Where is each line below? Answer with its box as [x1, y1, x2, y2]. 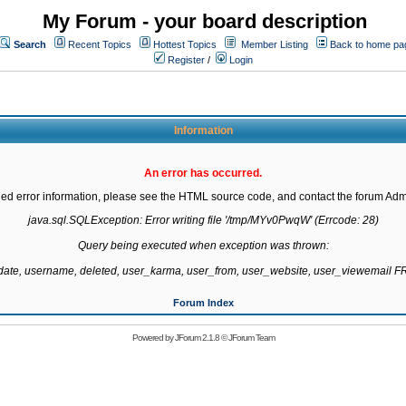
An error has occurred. [144, 167, 262, 179]
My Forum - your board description [43, 10, 367, 33]
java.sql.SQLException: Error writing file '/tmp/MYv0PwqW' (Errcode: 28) [27, 214, 379, 227]
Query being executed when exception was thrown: [77, 239, 329, 252]
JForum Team [227, 333, 275, 343]
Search [14, 39, 46, 50]
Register [165, 54, 205, 65]
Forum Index [172, 297, 234, 308]
